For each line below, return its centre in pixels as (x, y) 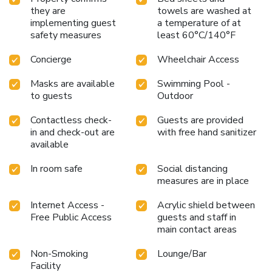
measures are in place (203, 181)
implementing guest (73, 23)
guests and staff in (197, 218)
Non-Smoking (59, 254)
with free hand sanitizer (207, 133)
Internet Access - (67, 206)
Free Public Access (71, 218)
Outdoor (175, 96)
